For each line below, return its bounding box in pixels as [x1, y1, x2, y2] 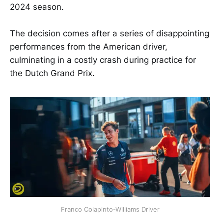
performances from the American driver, [10, 42, 167, 52]
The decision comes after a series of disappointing [10, 28, 209, 39]
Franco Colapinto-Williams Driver [60, 205, 160, 214]
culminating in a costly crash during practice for [10, 55, 196, 65]
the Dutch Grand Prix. [10, 68, 95, 79]
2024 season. [10, 2, 64, 12]
